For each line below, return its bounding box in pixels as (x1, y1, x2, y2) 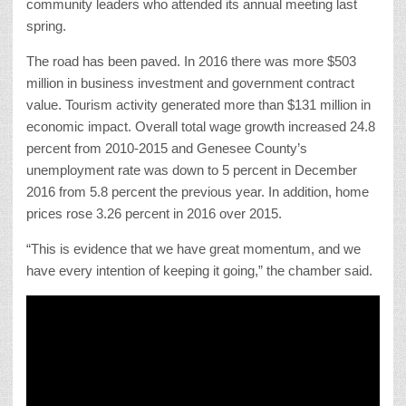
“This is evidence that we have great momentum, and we (26, 240, 361, 256)
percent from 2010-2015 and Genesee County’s (26, 140, 307, 156)
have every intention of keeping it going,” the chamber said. (26, 262, 372, 278)
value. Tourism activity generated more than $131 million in (26, 96, 371, 112)
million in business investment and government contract (26, 74, 354, 91)
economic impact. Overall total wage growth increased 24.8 (26, 118, 375, 134)
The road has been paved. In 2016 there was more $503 (26, 53, 356, 69)
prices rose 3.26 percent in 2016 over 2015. (26, 205, 282, 221)
